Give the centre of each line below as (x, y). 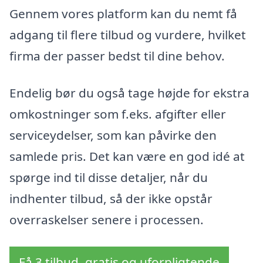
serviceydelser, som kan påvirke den (113, 135)
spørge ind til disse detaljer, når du (109, 178)
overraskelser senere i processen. (107, 220)
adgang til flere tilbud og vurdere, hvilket (128, 34)
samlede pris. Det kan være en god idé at (127, 156)
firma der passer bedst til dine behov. (117, 55)
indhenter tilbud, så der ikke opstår (111, 199)
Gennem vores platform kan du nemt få (123, 13)
